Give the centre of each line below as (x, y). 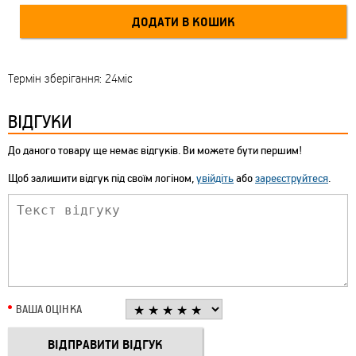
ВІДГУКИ (40, 121)
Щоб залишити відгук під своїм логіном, (102, 178)
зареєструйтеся (292, 178)
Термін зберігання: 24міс (70, 78)
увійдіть (215, 178)
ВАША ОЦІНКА (49, 309)
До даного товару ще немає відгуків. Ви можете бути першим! (155, 150)
